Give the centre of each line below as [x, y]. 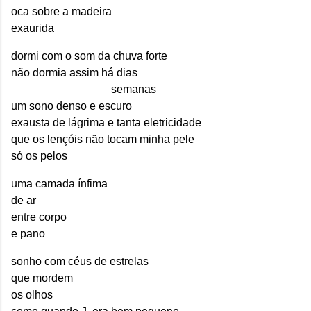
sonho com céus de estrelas [80, 262]
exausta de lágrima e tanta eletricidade [106, 123]
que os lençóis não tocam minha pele [103, 140]
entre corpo [39, 217]
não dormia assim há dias [74, 73]
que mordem [42, 278]
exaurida [33, 28]
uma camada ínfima [59, 184]
